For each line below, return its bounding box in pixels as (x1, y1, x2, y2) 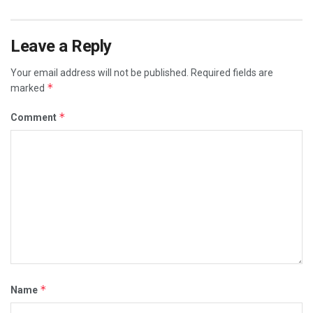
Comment (10, 112, 59, 124)
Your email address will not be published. (10, 67, 189, 79)
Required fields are (191, 67, 273, 79)
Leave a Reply (10, 36, 112, 57)
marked (10, 82, 47, 94)
